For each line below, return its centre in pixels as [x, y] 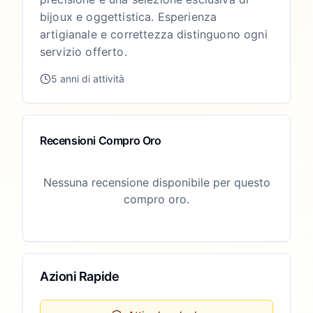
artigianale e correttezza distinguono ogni [154, 34]
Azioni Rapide [80, 276]
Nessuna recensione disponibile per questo [156, 182]
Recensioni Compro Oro [101, 140]
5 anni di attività [88, 79]
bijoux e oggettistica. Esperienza [129, 17]
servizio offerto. [83, 52]
